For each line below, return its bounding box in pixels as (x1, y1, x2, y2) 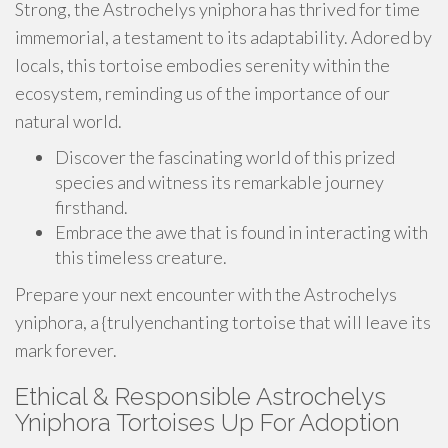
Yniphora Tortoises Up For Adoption (15, 408, 400, 437)
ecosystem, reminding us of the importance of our (15, 82, 390, 104)
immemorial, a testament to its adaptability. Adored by (15, 26, 432, 48)
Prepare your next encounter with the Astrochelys (15, 283, 397, 305)
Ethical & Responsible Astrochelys (15, 382, 386, 411)
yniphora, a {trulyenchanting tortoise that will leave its (15, 311, 431, 333)
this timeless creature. (55, 246, 227, 268)
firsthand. (55, 196, 128, 218)
